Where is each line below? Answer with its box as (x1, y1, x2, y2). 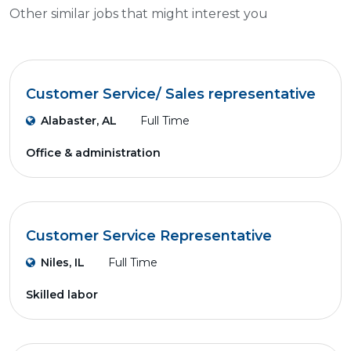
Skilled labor (26, 288, 98, 302)
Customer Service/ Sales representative (26, 85, 316, 103)
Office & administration (26, 146, 161, 160)
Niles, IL (41, 255, 85, 270)
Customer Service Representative (26, 227, 272, 244)
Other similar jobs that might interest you (9, 6, 268, 21)
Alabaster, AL (41, 114, 117, 128)
